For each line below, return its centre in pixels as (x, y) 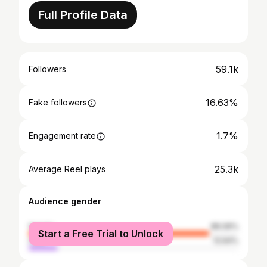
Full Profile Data (83, 15)
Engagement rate (62, 136)
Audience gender (65, 201)
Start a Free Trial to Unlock (101, 234)
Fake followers (58, 102)
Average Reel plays (67, 169)
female (41, 226)
